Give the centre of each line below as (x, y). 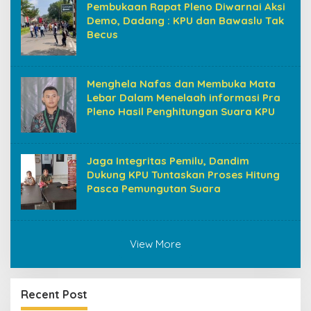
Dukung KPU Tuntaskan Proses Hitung (183, 174)
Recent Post (54, 294)
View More (155, 244)
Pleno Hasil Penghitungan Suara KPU (181, 111)
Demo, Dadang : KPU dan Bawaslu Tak (185, 20)
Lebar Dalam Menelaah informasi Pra (184, 97)
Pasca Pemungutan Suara (154, 188)
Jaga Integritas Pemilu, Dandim (168, 160)
